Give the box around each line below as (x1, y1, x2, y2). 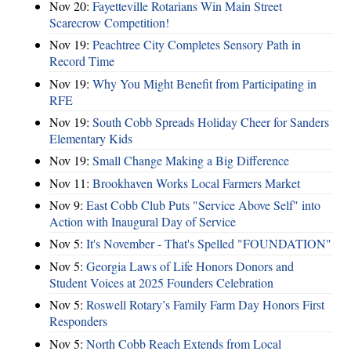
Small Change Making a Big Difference (92, 152, 289, 169)
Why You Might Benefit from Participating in (92, 74, 317, 92)
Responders (49, 313, 107, 330)
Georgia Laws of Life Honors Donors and (86, 257, 294, 274)
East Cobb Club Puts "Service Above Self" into (86, 197, 320, 214)
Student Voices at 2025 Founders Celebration (49, 273, 273, 291)
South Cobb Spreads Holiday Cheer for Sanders (92, 113, 329, 130)
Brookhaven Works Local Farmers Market (92, 174, 300, 191)
